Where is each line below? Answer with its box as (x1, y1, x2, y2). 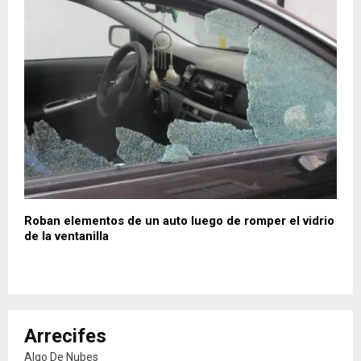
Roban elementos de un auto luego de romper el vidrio (24, 213, 334, 228)
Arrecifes (24, 324, 106, 347)
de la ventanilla (24, 228, 109, 243)
